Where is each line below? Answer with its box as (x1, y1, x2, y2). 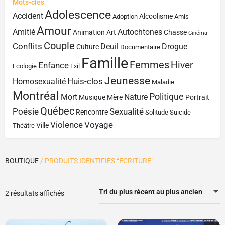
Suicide (170, 108, 191, 116)
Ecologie (13, 62, 37, 70)
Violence (50, 119, 83, 130)
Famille (81, 54, 128, 72)
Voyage (84, 119, 113, 130)
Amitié (13, 27, 35, 37)
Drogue (162, 41, 187, 51)
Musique (79, 93, 105, 102)
